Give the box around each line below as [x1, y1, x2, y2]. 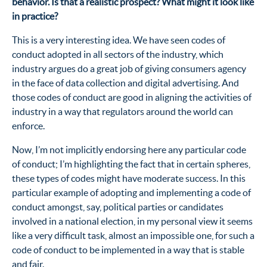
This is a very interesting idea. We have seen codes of [12, 34, 225, 45]
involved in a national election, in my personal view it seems [12, 215, 253, 226]
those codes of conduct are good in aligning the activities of [12, 91, 252, 103]
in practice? [12, 10, 58, 21]
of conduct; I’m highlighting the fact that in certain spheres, [12, 158, 250, 169]
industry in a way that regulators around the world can [12, 105, 233, 117]
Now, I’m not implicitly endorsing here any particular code [12, 144, 246, 155]
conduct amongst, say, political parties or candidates [12, 201, 223, 212]
